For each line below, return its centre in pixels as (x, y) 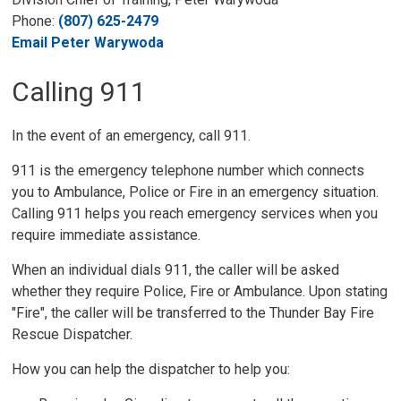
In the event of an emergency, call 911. (132, 136)
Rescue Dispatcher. (73, 334)
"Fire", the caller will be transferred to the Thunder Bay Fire (193, 313)
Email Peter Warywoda (88, 43)
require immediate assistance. (107, 235)
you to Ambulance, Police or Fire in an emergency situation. (196, 192)
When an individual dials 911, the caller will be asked (176, 270)
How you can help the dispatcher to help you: (151, 369)
